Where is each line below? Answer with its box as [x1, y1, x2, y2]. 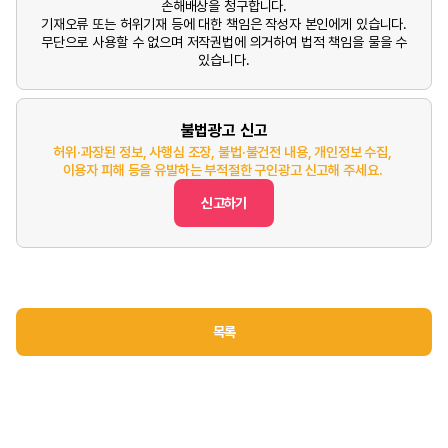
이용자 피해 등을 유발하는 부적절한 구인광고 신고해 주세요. [62, 162, 383, 178]
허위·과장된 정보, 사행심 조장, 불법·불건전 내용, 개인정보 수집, [53, 144, 392, 160]
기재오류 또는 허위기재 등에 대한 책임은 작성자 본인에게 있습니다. [40, 16, 408, 32]
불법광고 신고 [180, 121, 268, 140]
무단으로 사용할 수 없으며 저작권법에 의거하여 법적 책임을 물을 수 [40, 34, 408, 50]
